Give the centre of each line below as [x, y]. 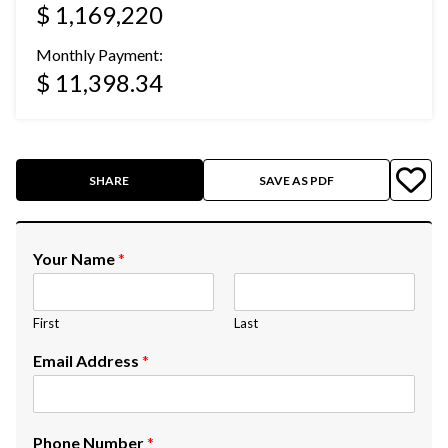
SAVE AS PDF [296, 180]
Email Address [87, 360]
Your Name [75, 258]
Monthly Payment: [99, 54]
